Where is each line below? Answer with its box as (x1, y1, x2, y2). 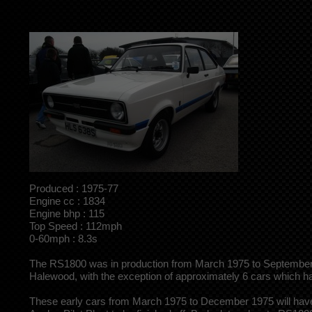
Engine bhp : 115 (29, 207, 104, 219)
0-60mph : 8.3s (29, 232, 97, 244)
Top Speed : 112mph (29, 219, 122, 232)
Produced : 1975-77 (29, 182, 118, 194)
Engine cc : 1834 (29, 194, 105, 207)
